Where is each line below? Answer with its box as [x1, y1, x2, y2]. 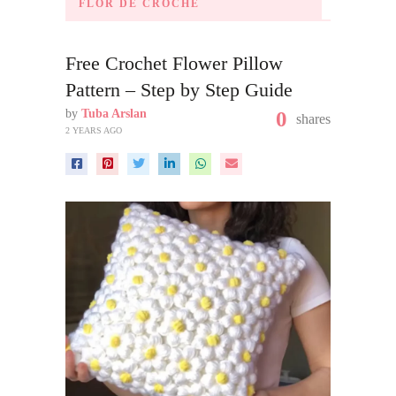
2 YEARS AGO [65, 126, 122, 135]
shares [296, 111, 331, 126]
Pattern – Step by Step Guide [65, 79, 293, 101]
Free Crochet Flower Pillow [65, 52, 283, 74]
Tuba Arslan [81, 107, 147, 120]
